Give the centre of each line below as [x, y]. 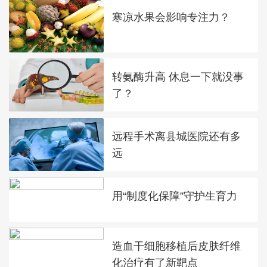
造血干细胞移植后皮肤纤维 [177, 246]
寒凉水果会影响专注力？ [171, 17]
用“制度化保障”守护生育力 [175, 195]
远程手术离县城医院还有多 [177, 136]
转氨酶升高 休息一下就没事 [178, 77]
